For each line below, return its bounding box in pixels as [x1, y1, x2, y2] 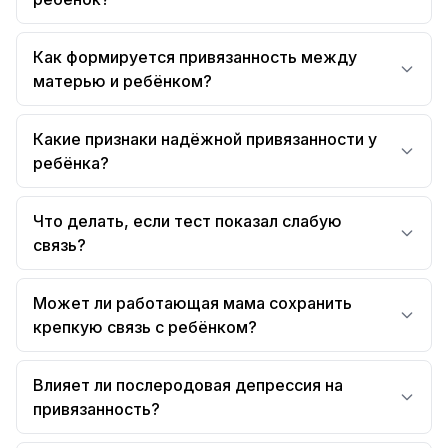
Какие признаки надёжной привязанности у [33, 129, 377, 149]
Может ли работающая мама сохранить [33, 293, 352, 313]
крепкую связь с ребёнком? [33, 317, 257, 337]
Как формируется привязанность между [33, 47, 357, 67]
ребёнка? [33, 153, 109, 173]
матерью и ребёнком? [33, 71, 212, 91]
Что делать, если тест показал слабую [33, 211, 342, 231]
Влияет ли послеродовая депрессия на [33, 375, 343, 395]
